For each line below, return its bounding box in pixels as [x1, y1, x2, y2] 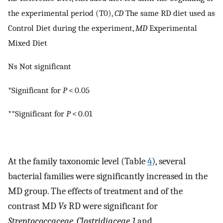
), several [152, 156, 186, 167]
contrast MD [8, 201, 58, 212]
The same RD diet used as [123, 7, 215, 18]
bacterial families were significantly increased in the [8, 171, 208, 182]
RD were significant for [67, 201, 158, 212]
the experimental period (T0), [8, 7, 114, 18]
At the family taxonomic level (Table [8, 156, 147, 167]
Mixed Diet [8, 37, 47, 48]
